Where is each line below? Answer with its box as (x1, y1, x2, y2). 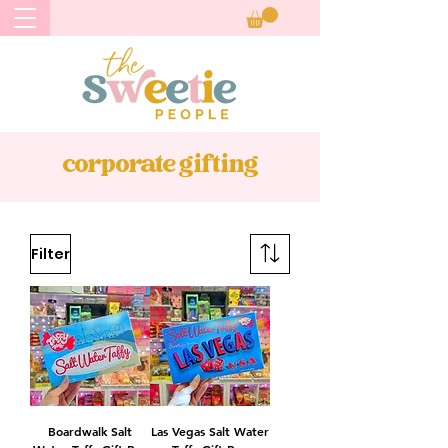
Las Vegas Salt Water (151, 423, 269, 440)
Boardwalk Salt (48, 423, 132, 440)
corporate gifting (62, 148, 258, 186)
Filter (31, 243, 70, 264)
